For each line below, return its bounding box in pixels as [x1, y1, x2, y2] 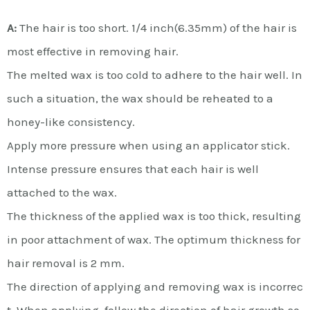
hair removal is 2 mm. [7, 255, 125, 270]
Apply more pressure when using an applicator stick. [7, 138, 290, 152]
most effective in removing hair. [7, 44, 179, 58]
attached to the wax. [7, 185, 117, 199]
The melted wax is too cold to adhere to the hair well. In [7, 67, 302, 82]
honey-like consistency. [7, 114, 135, 129]
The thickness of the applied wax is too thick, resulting [7, 208, 301, 223]
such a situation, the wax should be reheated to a [7, 91, 273, 105]
